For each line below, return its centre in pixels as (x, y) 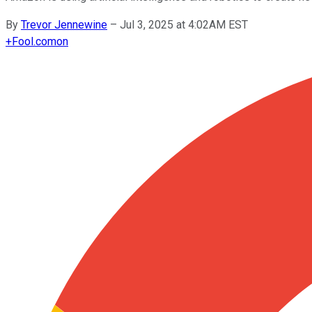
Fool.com (34, 41)
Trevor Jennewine (64, 24)
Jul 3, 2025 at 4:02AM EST (184, 24)
